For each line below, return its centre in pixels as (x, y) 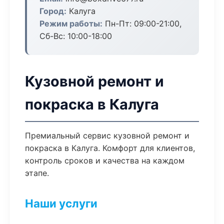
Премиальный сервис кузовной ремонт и (107, 135)
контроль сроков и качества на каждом (105, 160)
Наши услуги (61, 203)
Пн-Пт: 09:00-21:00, (142, 23)
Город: (53, 11)
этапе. (37, 173)
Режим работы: (71, 23)
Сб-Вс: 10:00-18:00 (76, 36)
